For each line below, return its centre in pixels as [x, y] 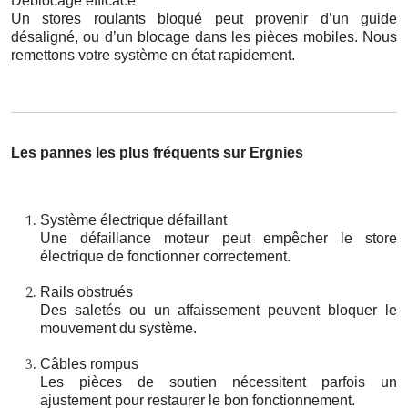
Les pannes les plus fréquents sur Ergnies [157, 152]
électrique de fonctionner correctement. [165, 256]
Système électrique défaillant [133, 219]
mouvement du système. [118, 328]
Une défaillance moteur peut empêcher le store [219, 238]
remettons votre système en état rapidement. [153, 55]
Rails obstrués [87, 291]
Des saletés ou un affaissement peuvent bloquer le [219, 310]
